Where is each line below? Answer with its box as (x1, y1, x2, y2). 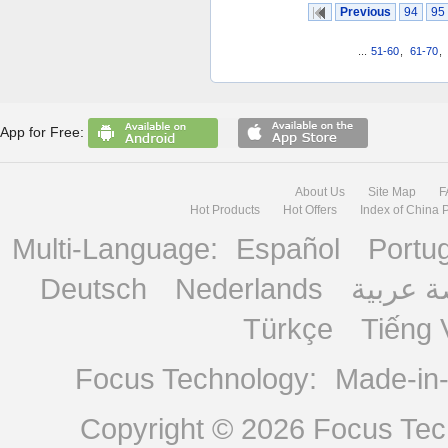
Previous (339, 5, 391, 19)
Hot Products (189, 202, 260, 217)
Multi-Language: (12, 231, 226, 265)
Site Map (367, 184, 416, 199)
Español (236, 231, 340, 265)
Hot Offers (282, 202, 337, 217)
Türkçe (243, 311, 333, 345)
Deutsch (40, 271, 147, 305)
